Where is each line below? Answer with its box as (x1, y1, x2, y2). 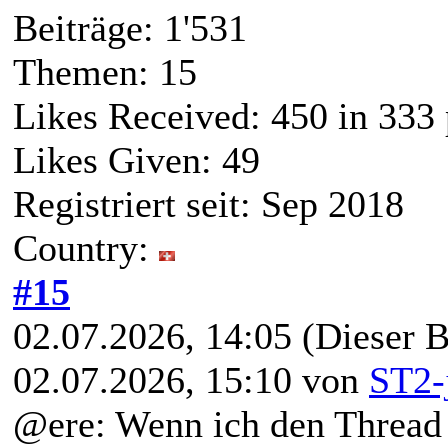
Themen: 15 (13, 50, 197, 93)
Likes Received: (13, 94, 271, 137)
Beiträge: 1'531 (13, 6, 247, 49)
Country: (13, 226, 159, 269)
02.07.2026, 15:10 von (13, 358, 369, 401)
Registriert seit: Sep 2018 (13, 182, 404, 225)
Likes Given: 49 (13, 138, 260, 181)
